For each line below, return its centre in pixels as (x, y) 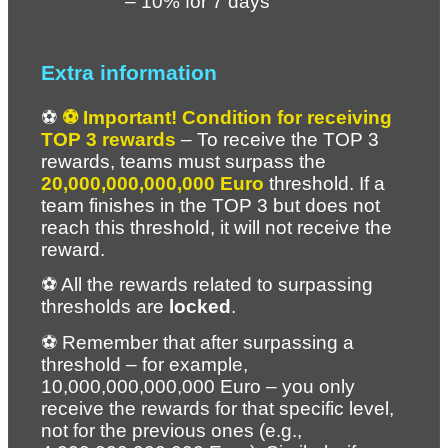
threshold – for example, (144, 364)
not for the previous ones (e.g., (171, 430)
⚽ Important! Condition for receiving (227, 118)
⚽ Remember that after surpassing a (197, 342)
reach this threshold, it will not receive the (216, 228)
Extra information (129, 73)
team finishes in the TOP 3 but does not (210, 206)
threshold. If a (324, 184)
